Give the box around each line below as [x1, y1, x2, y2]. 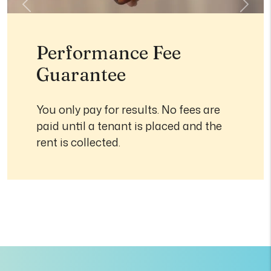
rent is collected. [36, 134, 120, 150]
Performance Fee [36, 42, 181, 64]
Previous [25, 3, 71, 19]
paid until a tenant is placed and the [36, 118, 222, 134]
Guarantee [36, 64, 126, 86]
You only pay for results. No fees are [36, 102, 220, 117]
